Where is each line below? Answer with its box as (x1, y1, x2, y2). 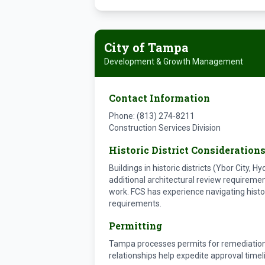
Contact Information (109, 92, 210, 104)
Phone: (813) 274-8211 (109, 111, 195, 121)
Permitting (109, 219, 162, 232)
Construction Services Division (109, 123, 221, 132)
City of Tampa (104, 40, 189, 55)
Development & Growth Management (104, 57, 243, 66)
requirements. (109, 199, 161, 208)
